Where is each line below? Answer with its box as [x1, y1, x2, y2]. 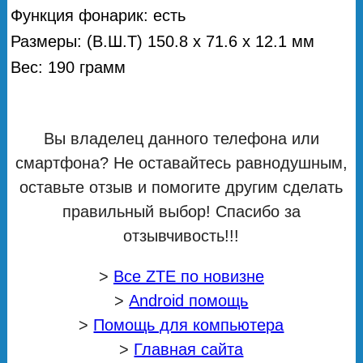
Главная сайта [134, 340, 244, 358]
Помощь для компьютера [93, 315, 284, 334]
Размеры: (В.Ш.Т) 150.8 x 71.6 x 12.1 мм [11, 32, 315, 50]
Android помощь [129, 291, 249, 310]
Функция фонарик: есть [11, 6, 186, 24]
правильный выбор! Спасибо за [62, 202, 301, 220]
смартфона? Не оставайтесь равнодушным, [15, 153, 348, 172]
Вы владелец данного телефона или [43, 129, 319, 147]
